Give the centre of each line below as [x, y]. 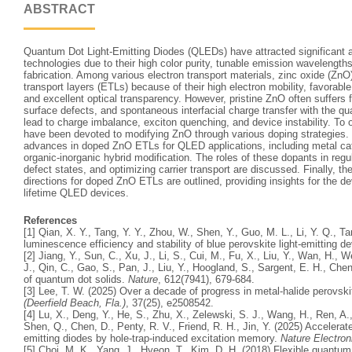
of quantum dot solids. [76, 279]
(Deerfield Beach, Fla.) [75, 302]
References [50, 220]
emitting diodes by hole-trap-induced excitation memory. [152, 338]
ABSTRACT [59, 9]
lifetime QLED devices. [76, 193]
